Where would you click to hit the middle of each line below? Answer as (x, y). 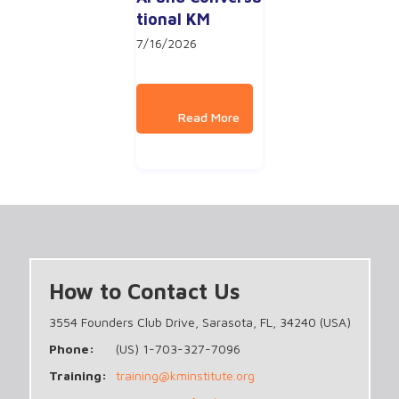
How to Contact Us (144, 291)
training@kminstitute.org (185, 375)
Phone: (71, 348)
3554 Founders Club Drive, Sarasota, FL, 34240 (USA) (199, 322)
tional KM (174, 19)
